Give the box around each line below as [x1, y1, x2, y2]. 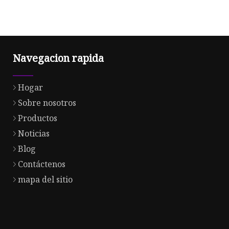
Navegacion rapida [13, 51, 104, 65]
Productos [18, 112, 57, 124]
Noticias [18, 128, 50, 140]
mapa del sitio [18, 174, 73, 186]
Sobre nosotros [18, 97, 76, 109]
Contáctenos [18, 158, 65, 170]
